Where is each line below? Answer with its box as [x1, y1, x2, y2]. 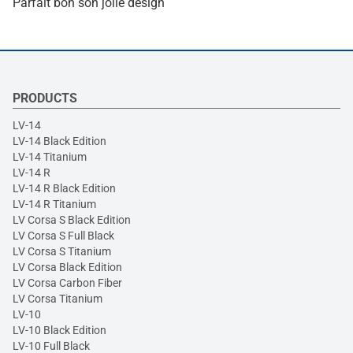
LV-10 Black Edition [13, 323, 106, 336]
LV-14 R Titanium [13, 197, 96, 210]
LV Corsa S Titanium [13, 244, 111, 258]
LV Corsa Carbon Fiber [13, 276, 122, 289]
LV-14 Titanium [13, 150, 87, 163]
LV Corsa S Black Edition [13, 213, 131, 226]
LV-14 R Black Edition [13, 181, 116, 195]
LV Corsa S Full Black [13, 229, 114, 242]
